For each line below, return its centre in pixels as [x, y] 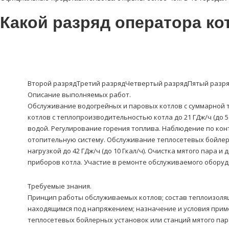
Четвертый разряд [156, 84]
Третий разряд [101, 84]
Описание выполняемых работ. [79, 95]
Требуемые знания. [59, 186]
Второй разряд [52, 84]
